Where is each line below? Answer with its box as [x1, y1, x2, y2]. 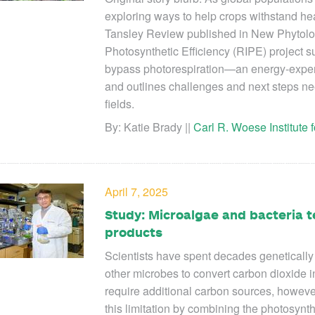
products [105, 224, 162, 240]
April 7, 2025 [105, 184, 168, 200]
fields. [105, 96, 134, 112]
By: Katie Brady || [105, 119, 193, 136]
